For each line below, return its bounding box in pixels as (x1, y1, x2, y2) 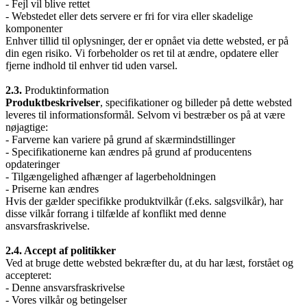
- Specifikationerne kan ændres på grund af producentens (5, 145, 251, 158)
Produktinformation (22, 84, 109, 96)
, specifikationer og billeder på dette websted (100, 96, 292, 108)
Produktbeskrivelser (5, 96, 100, 108)
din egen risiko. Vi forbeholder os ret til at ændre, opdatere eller (5, 47, 278, 59)
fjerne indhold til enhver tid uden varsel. (5, 59, 177, 71)
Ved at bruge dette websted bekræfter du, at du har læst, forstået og (5, 256, 293, 269)
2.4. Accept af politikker (5, 244, 116, 256)
